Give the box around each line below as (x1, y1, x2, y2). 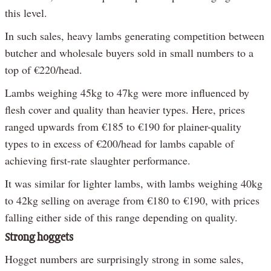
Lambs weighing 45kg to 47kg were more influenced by (5, 85, 249, 100)
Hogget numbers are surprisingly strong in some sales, (5, 251, 244, 266)
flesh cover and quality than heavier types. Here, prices (5, 102, 245, 117)
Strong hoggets (5, 232, 73, 243)
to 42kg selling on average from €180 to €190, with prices (5, 192, 260, 207)
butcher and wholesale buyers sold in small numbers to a (5, 45, 253, 60)
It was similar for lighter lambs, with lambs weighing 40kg (5, 175, 263, 191)
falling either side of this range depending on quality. (5, 209, 238, 224)
